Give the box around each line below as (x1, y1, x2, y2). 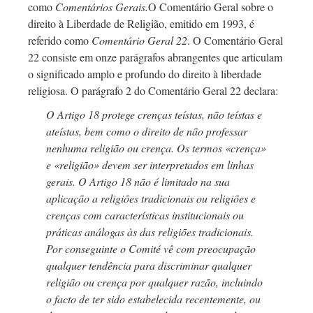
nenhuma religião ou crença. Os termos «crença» (45, 140, 266, 156)
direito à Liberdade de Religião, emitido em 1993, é (28, 16, 254, 31)
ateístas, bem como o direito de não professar (45, 124, 247, 139)
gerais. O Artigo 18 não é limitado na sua (45, 174, 230, 189)
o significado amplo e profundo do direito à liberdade (28, 66, 261, 82)
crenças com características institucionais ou (45, 208, 244, 223)
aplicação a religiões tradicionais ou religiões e (45, 191, 256, 206)
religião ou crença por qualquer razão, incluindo (45, 275, 263, 290)
